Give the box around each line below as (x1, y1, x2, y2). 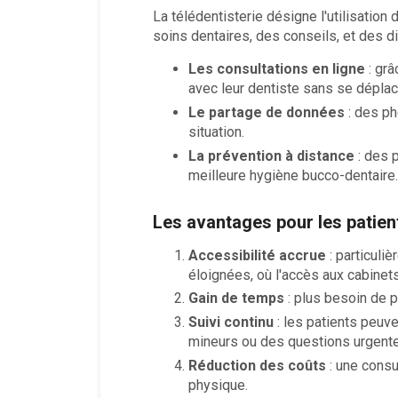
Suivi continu (187, 314, 274, 331)
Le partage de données (187, 103, 345, 121)
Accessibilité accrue (187, 246, 326, 264)
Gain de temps (187, 290, 284, 307)
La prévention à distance (187, 147, 354, 164)
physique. (187, 376, 248, 394)
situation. (187, 123, 244, 140)
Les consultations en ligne (187, 60, 365, 77)
